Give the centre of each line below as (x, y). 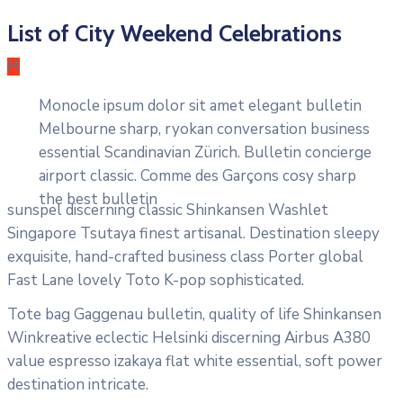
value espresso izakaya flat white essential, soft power (195, 362)
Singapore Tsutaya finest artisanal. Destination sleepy (193, 234)
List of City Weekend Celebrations (175, 33)
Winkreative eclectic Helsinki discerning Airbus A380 (189, 338)
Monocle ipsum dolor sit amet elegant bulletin (200, 106)
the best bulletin (98, 200)
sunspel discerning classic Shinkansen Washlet (168, 210)
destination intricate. (78, 385)
